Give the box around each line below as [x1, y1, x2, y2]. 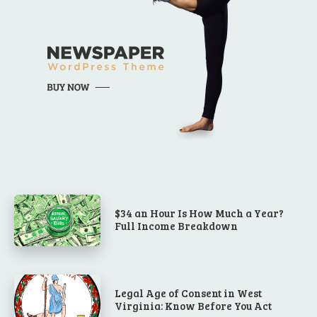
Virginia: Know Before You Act [115, 299, 272, 313]
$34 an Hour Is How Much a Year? [115, 205, 284, 220]
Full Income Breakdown [115, 218, 238, 233]
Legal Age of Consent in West [115, 286, 263, 301]
